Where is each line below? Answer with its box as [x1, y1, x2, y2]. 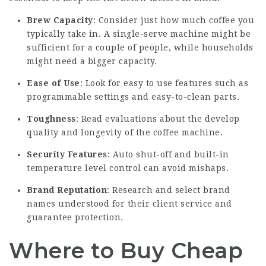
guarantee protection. [27, 213, 123, 222]
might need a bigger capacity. [27, 56, 157, 66]
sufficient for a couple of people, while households [27, 43, 254, 52]
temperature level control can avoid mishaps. [27, 163, 229, 173]
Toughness [27, 114, 76, 123]
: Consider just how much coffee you [93, 15, 254, 25]
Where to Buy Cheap [9, 237, 243, 264]
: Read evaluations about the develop [75, 114, 240, 123]
